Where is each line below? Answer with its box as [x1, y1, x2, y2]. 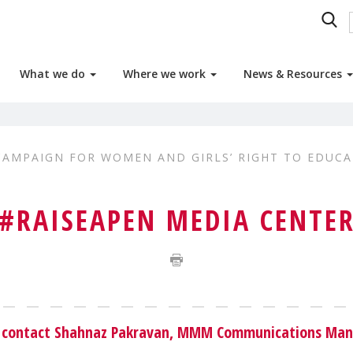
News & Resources [243, 66, 345, 81]
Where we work [123, 66, 209, 81]
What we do [20, 66, 88, 81]
